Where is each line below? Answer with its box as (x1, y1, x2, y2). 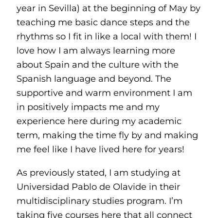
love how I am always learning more (16, 45, 175, 56)
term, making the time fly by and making (16, 129, 198, 141)
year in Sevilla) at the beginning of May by (16, 2, 200, 14)
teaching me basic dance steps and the (16, 17, 190, 28)
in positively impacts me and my (16, 101, 160, 113)
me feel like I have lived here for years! (16, 144, 184, 155)
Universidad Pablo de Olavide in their (16, 181, 180, 192)
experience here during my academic (16, 115, 182, 127)
